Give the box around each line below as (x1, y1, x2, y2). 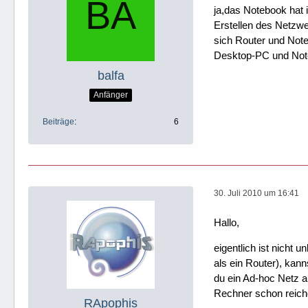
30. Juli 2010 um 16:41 (214, 188, 299, 198)
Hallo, (214, 216, 239, 228)
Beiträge (43, 116, 74, 126)
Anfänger (93, 90, 128, 100)
